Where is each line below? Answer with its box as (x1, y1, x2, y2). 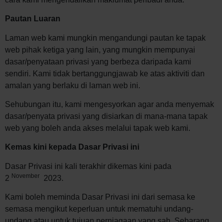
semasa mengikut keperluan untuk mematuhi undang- (5, 205, 193, 214)
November (11, 172, 40, 179)
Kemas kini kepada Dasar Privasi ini (5, 143, 139, 152)
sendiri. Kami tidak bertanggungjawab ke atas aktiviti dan (5, 69, 205, 78)
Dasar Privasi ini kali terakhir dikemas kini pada (5, 162, 171, 170)
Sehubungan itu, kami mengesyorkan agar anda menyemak (5, 100, 214, 109)
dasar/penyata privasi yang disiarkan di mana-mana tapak (5, 111, 208, 120)
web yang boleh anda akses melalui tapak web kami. (5, 123, 190, 132)
